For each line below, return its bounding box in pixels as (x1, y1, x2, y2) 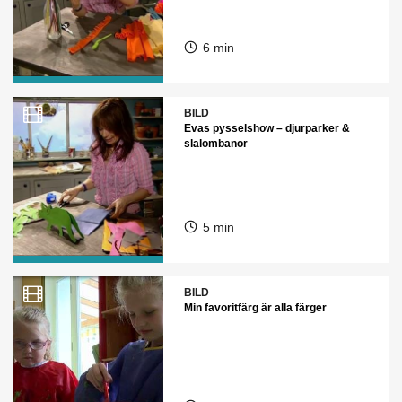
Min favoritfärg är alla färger (183, 301, 327, 314)
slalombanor (183, 137, 248, 150)
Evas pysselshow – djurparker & (183, 122, 350, 135)
